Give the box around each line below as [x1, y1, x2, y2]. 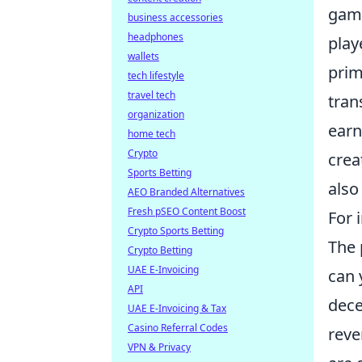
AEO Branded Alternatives [128, 185, 245, 199]
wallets [128, 49, 159, 63]
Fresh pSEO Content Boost [128, 204, 246, 218]
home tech [128, 127, 175, 141]
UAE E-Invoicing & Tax [128, 301, 226, 315]
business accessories [128, 11, 223, 24]
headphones [128, 30, 183, 44]
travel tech [128, 88, 175, 102]
